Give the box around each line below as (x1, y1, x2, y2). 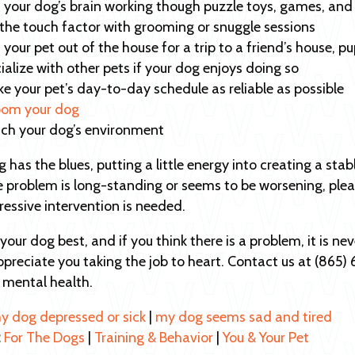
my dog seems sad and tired (155, 308, 332, 326)
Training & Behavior (94, 329, 213, 347)
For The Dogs (4, 329, 85, 347)
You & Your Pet (223, 329, 309, 347)
